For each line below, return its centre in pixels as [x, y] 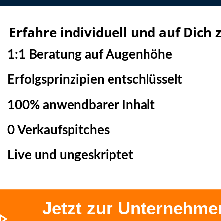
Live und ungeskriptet [67, 155]
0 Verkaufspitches [55, 130]
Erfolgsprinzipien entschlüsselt [92, 80]
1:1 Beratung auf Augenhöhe [87, 55]
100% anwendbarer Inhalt [78, 105]
